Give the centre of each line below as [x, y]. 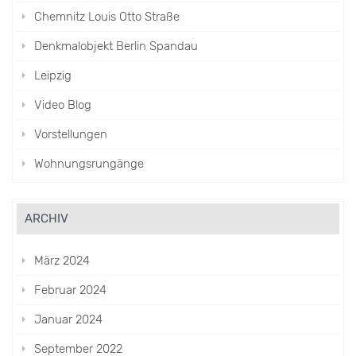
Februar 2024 [70, 290]
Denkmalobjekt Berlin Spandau [116, 46]
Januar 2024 [68, 320]
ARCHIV [46, 219]
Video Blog [63, 105]
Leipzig [53, 76]
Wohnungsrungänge [89, 164]
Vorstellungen [71, 135]
